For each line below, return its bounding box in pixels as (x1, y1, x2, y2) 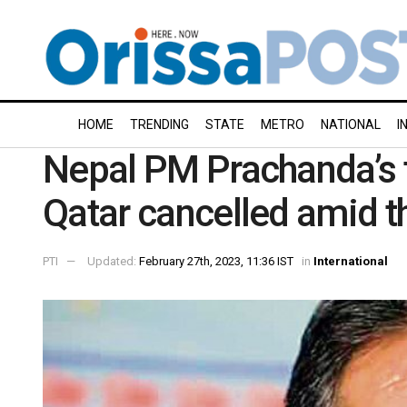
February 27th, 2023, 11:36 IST (139, 253, 293, 268)
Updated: (87, 253, 139, 268)
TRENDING (130, 117, 189, 132)
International (313, 253, 388, 268)
